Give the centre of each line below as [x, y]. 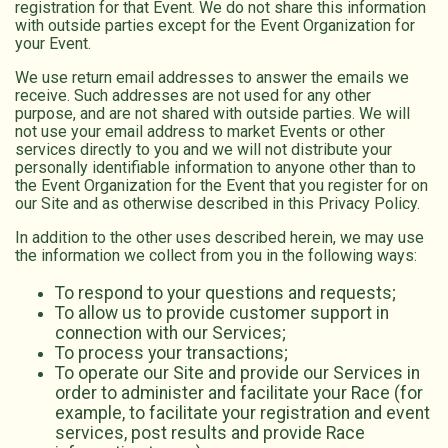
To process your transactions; [171, 353]
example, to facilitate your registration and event [242, 413]
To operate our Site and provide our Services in [237, 373]
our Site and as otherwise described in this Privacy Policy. [217, 204]
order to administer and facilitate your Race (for [239, 393]
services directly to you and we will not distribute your [203, 150]
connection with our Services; [170, 333]
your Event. [53, 44]
